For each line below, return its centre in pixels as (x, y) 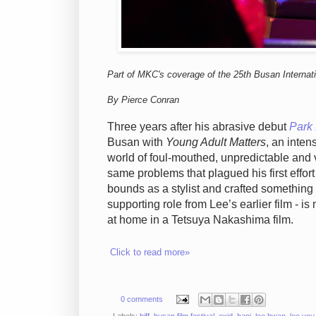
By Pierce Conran (143, 100)
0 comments (141, 299)
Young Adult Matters (216, 142)
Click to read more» (150, 253)
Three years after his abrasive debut (198, 127)
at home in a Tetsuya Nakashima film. (200, 220)
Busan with (136, 142)
